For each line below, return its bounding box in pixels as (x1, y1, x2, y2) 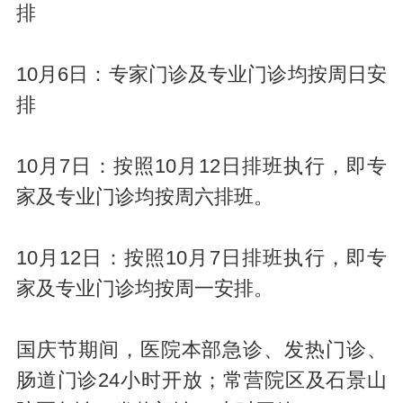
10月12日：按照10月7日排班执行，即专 (15, 246, 388, 269)
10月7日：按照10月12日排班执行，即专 (15, 155, 388, 177)
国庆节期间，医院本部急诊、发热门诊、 (15, 338, 388, 361)
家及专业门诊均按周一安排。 (15, 277, 273, 300)
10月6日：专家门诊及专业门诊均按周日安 (15, 63, 388, 85)
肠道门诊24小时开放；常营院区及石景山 (15, 369, 388, 391)
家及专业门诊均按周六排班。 (15, 185, 273, 208)
